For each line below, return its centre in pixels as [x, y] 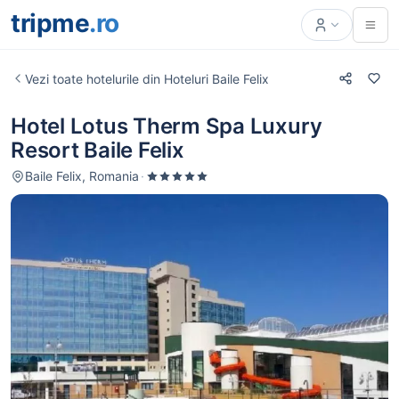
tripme [50, 23]
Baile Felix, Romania [82, 176]
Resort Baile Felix [98, 150]
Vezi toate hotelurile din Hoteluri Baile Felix [147, 78]
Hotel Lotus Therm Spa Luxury [167, 126]
